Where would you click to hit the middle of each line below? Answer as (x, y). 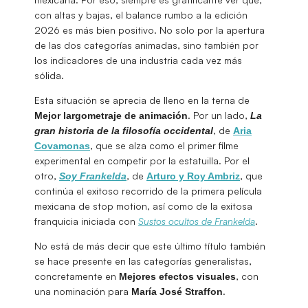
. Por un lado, (219, 115)
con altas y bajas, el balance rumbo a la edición (141, 14)
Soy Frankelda (93, 176)
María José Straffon (177, 291)
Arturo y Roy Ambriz (193, 176)
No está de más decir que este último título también (150, 245)
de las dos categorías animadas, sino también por (146, 45)
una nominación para (83, 291)
